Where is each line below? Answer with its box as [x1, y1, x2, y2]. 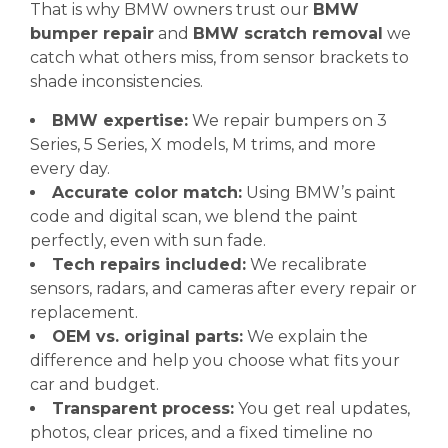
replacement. [30, 303, 138, 322]
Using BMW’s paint [242, 183, 396, 202]
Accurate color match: [52, 183, 242, 202]
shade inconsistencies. [30, 72, 203, 91]
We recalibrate [246, 255, 367, 274]
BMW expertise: [52, 111, 188, 130]
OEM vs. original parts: [52, 327, 243, 346]
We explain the [243, 327, 368, 346]
